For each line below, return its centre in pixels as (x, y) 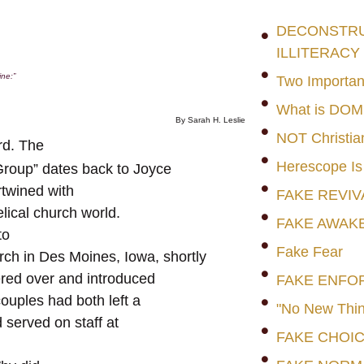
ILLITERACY (318, 53)
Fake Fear (309, 252)
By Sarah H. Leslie (210, 119)
